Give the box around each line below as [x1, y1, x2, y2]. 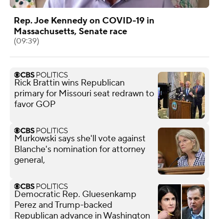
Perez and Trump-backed [14, 199, 112, 211]
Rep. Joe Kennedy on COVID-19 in [14, 15, 154, 26]
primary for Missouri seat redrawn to [14, 88, 154, 99]
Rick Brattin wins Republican [14, 77, 125, 88]
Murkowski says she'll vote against [14, 132, 146, 144]
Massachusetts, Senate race [14, 25, 127, 37]
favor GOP [14, 98, 56, 110]
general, [14, 154, 45, 166]
